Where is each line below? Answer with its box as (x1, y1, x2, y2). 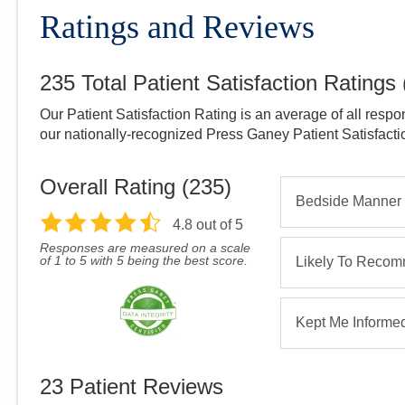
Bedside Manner (295, 193, 401, 209)
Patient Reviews (63, 373, 223, 399)
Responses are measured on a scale (40, 240, 250, 255)
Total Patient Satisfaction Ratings (81, 70, 396, 95)
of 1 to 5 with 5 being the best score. (40, 252, 248, 268)
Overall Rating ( (40, 174, 189, 199)
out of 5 (192, 216, 243, 232)
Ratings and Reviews (40, 8, 315, 45)
